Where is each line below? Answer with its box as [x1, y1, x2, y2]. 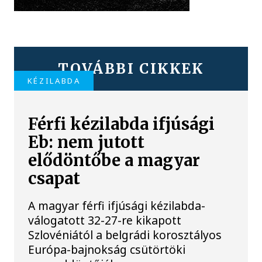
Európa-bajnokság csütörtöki [28, 242, 186, 258]
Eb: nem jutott [28, 132, 145, 153]
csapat [28, 168, 81, 189]
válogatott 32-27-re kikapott [28, 212, 182, 229]
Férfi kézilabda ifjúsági [28, 113, 215, 135]
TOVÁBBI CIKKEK [58, 59, 204, 78]
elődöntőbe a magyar [28, 150, 201, 171]
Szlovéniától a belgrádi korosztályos [28, 227, 222, 243]
